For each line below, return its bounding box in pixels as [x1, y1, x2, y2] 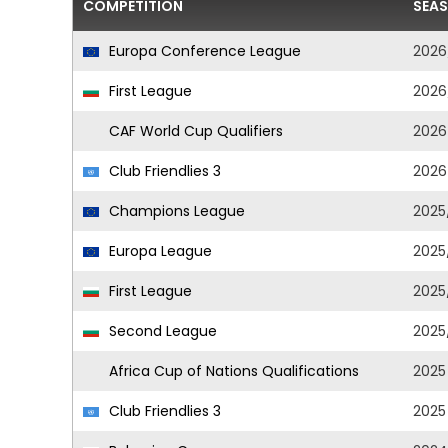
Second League [105, 321, 217, 341]
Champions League [105, 201, 245, 221]
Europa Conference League [105, 41, 301, 61]
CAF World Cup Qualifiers [105, 121, 283, 141]
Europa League [105, 241, 212, 261]
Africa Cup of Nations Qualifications [105, 361, 359, 381]
